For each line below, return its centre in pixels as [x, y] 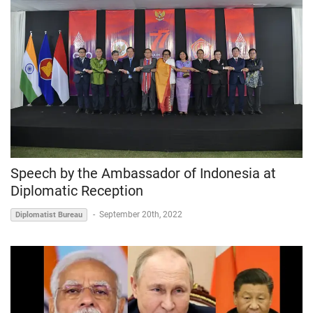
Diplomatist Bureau [49, 214]
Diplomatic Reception [77, 190]
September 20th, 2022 [141, 214]
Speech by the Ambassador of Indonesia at [143, 173]
